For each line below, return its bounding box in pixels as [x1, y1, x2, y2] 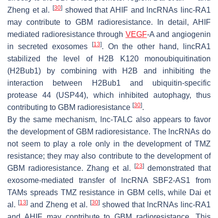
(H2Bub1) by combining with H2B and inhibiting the [7, 66, 211, 75]
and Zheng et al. [28, 200, 90, 209]
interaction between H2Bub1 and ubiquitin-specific [7, 78, 211, 87]
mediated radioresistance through [7, 30, 126, 38]
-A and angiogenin [146, 30, 211, 38]
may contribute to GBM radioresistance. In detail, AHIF [7, 18, 211, 26]
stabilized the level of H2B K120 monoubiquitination [7, 54, 211, 63]
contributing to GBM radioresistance [7, 103, 132, 111]
